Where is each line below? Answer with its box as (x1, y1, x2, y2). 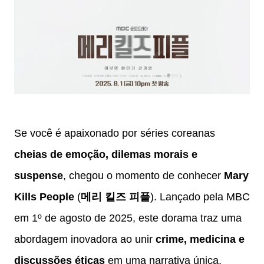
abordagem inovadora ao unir (14, 233, 156, 246)
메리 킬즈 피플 (81, 191, 150, 203)
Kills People (14, 191, 74, 203)
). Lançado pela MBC (150, 191, 250, 203)
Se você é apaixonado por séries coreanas (14, 127, 215, 140)
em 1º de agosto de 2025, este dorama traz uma (14, 212, 242, 225)
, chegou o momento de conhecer (63, 170, 224, 182)
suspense (14, 170, 63, 182)
